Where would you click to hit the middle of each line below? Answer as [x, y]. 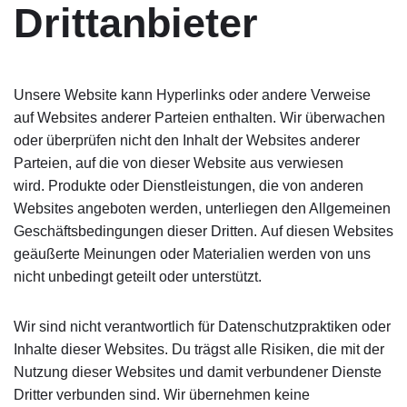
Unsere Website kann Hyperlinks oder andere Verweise [192, 95]
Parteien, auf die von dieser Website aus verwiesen [179, 163]
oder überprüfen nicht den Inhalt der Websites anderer [187, 140]
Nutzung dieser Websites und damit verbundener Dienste [198, 372]
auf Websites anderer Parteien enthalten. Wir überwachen [199, 118]
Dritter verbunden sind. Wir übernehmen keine [162, 395]
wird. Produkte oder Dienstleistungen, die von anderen [189, 186]
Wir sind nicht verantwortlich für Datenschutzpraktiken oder [202, 327]
